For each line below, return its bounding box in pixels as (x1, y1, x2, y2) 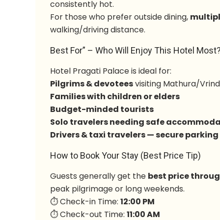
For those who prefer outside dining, (50, 11, 191, 23)
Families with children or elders (50, 91, 180, 102)
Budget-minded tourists (50, 104, 154, 115)
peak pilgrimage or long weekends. (50, 183, 185, 194)
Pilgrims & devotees (50, 78, 134, 89)
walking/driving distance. (50, 24, 146, 35)
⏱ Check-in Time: (50, 196, 121, 207)
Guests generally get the (50, 170, 148, 182)
